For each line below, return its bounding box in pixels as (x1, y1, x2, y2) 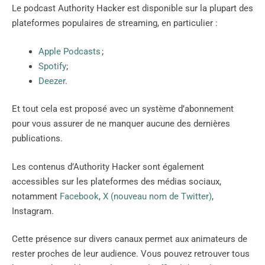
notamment (12, 190, 60, 202)
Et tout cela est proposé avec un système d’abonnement (12, 104, 234, 115)
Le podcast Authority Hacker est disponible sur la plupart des (12, 3, 253, 14)
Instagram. (12, 205, 54, 216)
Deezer (38, 75, 65, 86)
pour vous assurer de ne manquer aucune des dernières (12, 118, 230, 130)
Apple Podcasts (38, 46, 102, 57)
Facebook (60, 190, 99, 202)
